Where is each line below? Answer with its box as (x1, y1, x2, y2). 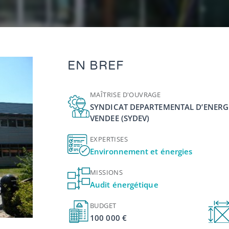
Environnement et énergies (90, 146, 193, 156)
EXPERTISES (90, 134, 128, 144)
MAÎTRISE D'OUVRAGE (90, 90, 161, 99)
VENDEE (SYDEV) (90, 113, 150, 123)
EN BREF (67, 58, 124, 73)
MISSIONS (90, 168, 123, 177)
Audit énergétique (90, 179, 158, 190)
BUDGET (90, 201, 117, 210)
